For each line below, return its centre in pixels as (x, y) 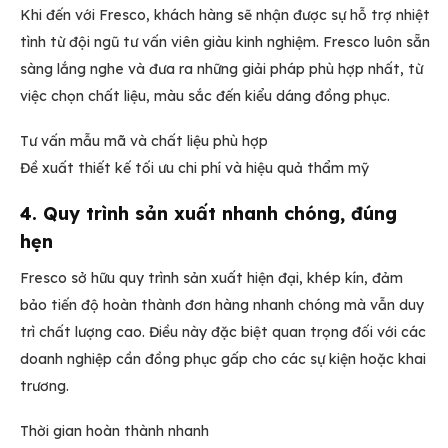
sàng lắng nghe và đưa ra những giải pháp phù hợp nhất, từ (221, 68)
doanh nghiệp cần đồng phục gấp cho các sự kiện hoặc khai (223, 358)
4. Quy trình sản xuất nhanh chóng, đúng (208, 213)
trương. (44, 385)
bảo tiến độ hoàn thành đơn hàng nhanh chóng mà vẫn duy (222, 304)
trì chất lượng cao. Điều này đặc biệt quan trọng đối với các (223, 331)
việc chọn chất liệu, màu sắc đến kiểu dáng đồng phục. (205, 95)
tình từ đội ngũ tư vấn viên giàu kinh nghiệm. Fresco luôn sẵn (225, 41)
